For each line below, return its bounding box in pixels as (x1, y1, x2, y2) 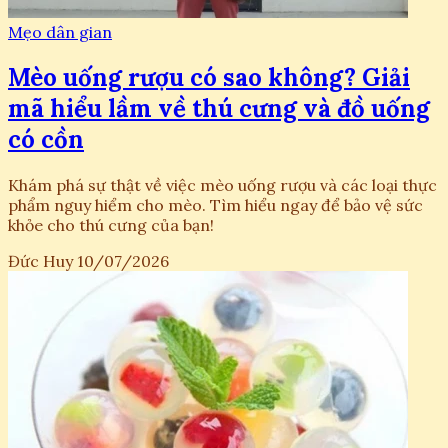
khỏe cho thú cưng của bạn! (8, 214, 214, 235)
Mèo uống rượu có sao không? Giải (8, 61, 410, 93)
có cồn (8, 123, 84, 155)
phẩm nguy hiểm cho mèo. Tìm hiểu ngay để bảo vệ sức (8, 194, 423, 215)
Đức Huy (8, 250, 73, 271)
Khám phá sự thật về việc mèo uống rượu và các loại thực (8, 174, 437, 195)
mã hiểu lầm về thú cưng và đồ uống (8, 92, 430, 124)
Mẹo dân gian (8, 21, 112, 42)
